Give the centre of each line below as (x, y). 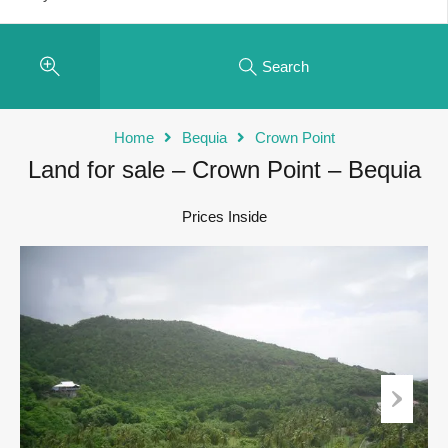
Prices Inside (224, 217)
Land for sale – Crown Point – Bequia (224, 170)
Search (285, 66)
